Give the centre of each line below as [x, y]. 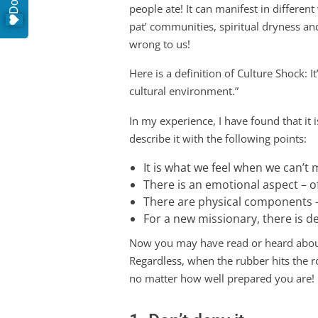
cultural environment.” [184, 91]
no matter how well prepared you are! [222, 279]
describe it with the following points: [218, 138]
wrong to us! [160, 44]
